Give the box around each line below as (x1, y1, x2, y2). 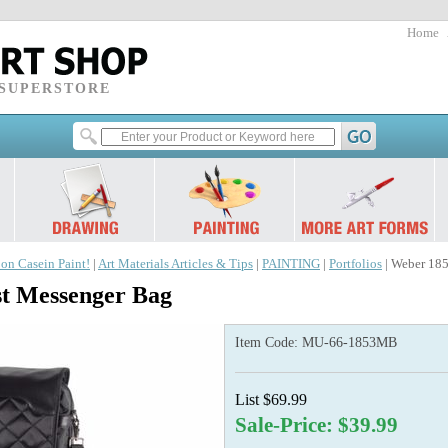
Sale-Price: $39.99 (235, 414, 398, 436)
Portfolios (329, 257, 382, 271)
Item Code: (235, 335, 302, 350)
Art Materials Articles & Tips (98, 257, 253, 271)
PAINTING (262, 257, 320, 271)
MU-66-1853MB (302, 335, 397, 350)
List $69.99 (235, 391, 307, 408)
